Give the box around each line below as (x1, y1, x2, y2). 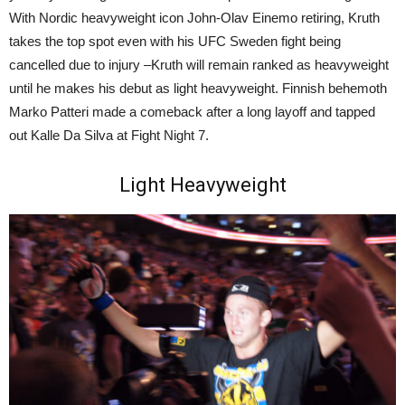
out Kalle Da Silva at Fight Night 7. (9, 127, 209, 143)
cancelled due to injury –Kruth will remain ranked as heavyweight (9, 56, 389, 72)
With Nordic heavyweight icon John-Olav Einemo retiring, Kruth (9, 9, 380, 25)
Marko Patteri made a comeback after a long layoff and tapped (9, 103, 375, 119)
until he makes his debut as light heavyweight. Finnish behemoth (9, 80, 387, 96)
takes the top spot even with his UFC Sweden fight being (9, 33, 341, 49)
